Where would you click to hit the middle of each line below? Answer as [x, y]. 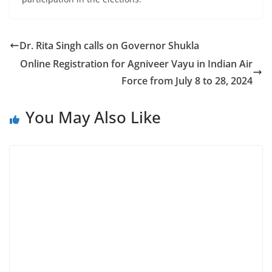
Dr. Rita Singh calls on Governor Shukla [109, 46]
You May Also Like [93, 117]
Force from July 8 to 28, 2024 [187, 81]
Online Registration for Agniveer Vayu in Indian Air [136, 64]
